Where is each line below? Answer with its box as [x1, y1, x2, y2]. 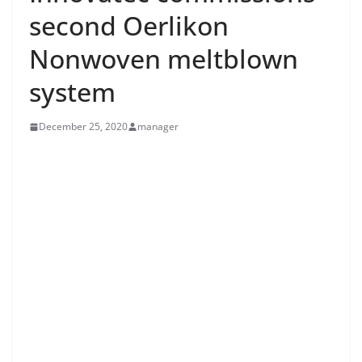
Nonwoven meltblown [29, 41, 298, 76]
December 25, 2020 [39, 120, 128, 133]
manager [137, 120, 179, 133]
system [29, 74, 116, 109]
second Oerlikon [29, 8, 229, 43]
